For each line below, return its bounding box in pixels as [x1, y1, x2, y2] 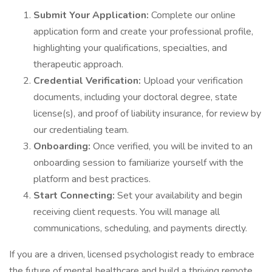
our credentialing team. [33, 123, 129, 137]
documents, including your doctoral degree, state [33, 90, 237, 104]
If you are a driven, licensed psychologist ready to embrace [9, 248, 254, 261]
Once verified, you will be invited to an [93, 140, 253, 153]
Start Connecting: [33, 189, 117, 202]
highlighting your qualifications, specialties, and [33, 41, 227, 55]
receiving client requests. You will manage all [33, 205, 220, 219]
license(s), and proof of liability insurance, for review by [33, 107, 261, 120]
